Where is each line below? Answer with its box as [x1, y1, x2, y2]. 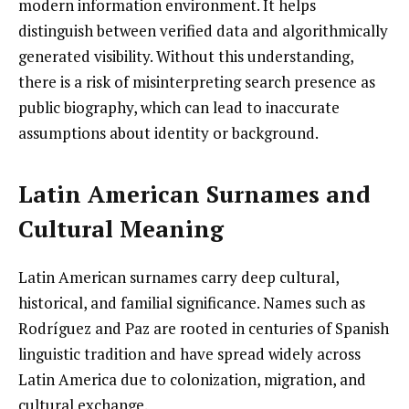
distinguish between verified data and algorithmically [18, 20, 388, 42]
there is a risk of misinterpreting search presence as [18, 71, 375, 93]
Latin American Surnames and [18, 179, 371, 210]
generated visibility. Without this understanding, [18, 46, 353, 68]
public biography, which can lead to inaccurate [18, 97, 340, 119]
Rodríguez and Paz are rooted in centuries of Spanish [18, 317, 389, 339]
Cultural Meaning [18, 214, 224, 245]
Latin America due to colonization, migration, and [18, 368, 366, 390]
